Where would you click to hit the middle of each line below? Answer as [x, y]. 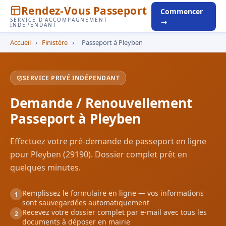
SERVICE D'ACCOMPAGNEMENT [59, 20]
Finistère [55, 42]
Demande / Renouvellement [101, 103]
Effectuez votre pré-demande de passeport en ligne [108, 141]
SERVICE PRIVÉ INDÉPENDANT [71, 78]
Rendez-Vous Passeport [84, 10]
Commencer [182, 11]
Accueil [20, 42]
